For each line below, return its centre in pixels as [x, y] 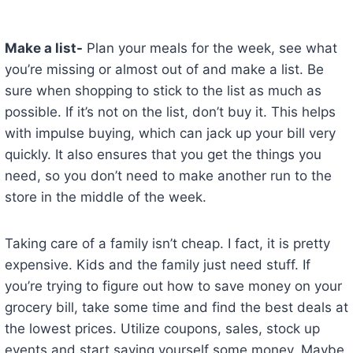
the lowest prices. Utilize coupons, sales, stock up [162, 329]
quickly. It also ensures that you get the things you [163, 155]
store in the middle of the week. [105, 197]
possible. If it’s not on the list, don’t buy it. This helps [170, 112]
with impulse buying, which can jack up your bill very [170, 134]
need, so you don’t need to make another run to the [168, 176]
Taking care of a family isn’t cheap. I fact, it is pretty [167, 244]
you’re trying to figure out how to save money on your [173, 286]
